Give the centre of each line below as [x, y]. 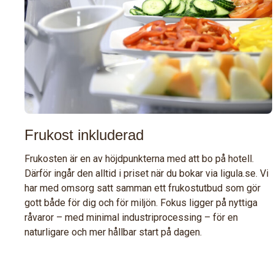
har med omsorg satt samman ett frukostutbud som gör [143, 188]
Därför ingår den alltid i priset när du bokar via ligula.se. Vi [146, 173]
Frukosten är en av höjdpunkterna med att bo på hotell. [139, 158]
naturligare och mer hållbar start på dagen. [113, 232]
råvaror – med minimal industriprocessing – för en [131, 217]
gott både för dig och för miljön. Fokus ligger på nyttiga [141, 202]
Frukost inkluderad [84, 135]
